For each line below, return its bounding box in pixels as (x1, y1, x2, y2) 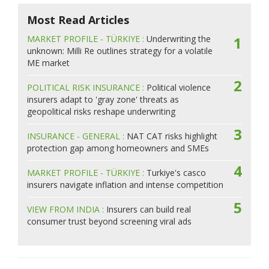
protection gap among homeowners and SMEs (27, 142, 209, 154)
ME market (27, 57, 70, 69)
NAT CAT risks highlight (127, 130, 217, 142)
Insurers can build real (106, 204, 191, 216)
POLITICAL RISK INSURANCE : (27, 82, 147, 94)
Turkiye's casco (147, 167, 206, 179)
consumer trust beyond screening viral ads (27, 216, 192, 228)
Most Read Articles (27, 13, 129, 28)
